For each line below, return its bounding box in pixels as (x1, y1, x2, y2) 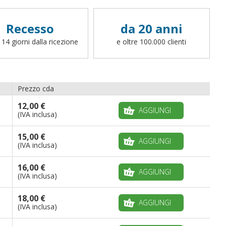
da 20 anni (120, 20, 183, 37)
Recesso (6, 20, 54, 37)
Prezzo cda (18, 83, 54, 93)
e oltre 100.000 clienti (117, 36, 187, 46)
